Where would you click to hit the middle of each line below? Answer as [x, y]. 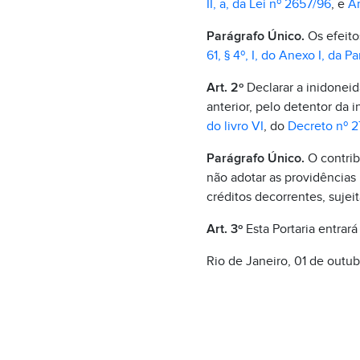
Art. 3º [224, 229]
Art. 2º [225, 88]
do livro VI [235, 126]
